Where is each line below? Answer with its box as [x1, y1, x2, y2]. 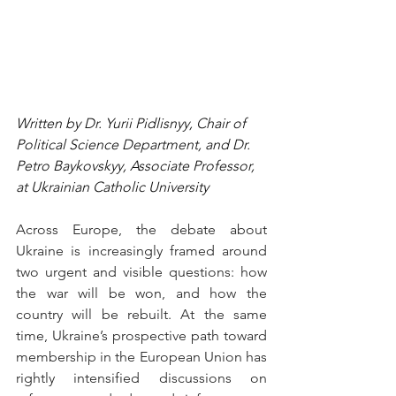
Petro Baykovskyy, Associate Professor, [16, 157, 258, 175]
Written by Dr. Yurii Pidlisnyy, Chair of [16, 115, 249, 133]
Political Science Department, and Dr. [16, 136, 254, 154]
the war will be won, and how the [16, 285, 267, 302]
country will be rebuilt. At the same [16, 306, 267, 324]
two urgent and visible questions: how [16, 263, 267, 281]
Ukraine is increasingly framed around [16, 242, 267, 260]
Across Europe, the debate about [16, 221, 267, 239]
